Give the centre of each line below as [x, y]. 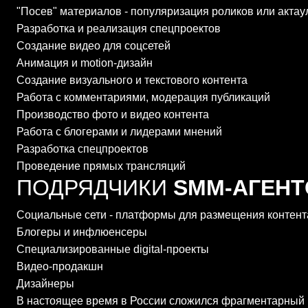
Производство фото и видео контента [113, 114]
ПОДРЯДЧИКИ [95, 188]
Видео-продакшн [60, 266]
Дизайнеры [45, 284]
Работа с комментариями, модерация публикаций [143, 97]
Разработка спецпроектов [82, 149]
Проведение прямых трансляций [101, 166]
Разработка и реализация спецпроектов [119, 29]
